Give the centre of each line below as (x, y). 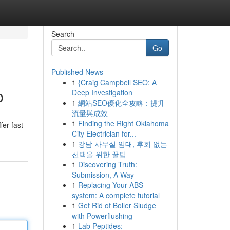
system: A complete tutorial (116, 195)
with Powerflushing (102, 216)
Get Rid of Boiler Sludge (117, 205)
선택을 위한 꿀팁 (99, 154)
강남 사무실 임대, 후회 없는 (122, 144)
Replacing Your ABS (110, 185)
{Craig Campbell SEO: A (117, 82)
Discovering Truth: (107, 164)
